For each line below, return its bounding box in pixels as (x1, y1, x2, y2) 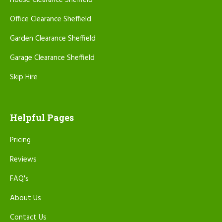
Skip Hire (10, 71, 38, 84)
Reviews (10, 154, 37, 166)
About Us (10, 192, 41, 205)
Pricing (10, 134, 31, 147)
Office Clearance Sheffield (10, 13, 91, 26)
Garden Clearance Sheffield (10, 33, 96, 45)
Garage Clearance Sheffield (10, 52, 95, 64)
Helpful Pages (10, 111, 74, 124)
